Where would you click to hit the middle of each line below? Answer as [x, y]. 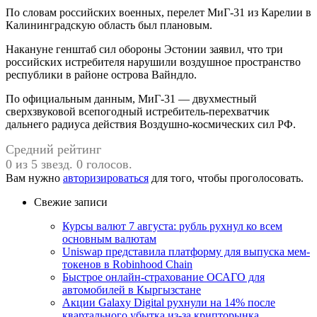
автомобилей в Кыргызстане [132, 289]
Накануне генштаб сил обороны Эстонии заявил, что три [144, 49]
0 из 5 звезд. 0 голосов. [69, 164]
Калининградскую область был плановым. [109, 25]
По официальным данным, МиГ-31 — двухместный [131, 98]
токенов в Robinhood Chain [127, 264]
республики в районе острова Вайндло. [101, 74]
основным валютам [109, 238]
